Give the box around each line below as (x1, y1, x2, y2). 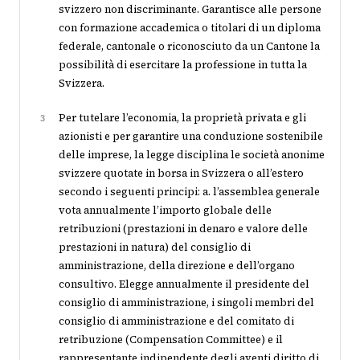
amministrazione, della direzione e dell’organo (59, 259, 295, 272)
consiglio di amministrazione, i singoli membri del (59, 296, 314, 309)
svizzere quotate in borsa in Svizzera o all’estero (59, 166, 304, 180)
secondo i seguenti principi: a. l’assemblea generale (59, 185, 320, 198)
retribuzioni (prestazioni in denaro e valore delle (59, 222, 308, 235)
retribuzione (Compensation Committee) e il (59, 333, 283, 346)
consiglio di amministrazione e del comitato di (59, 314, 294, 328)
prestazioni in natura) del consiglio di (59, 240, 251, 254)
